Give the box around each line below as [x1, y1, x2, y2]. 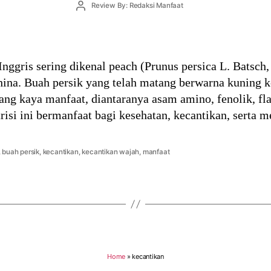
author [80, 10, 102, 19]
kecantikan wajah [82, 147, 140, 156]
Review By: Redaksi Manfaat [91, 1, 183, 10]
